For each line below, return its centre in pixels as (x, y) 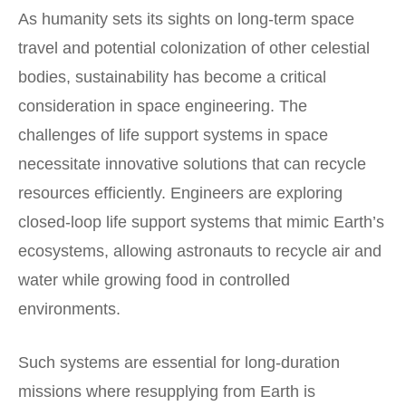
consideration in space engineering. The (163, 106)
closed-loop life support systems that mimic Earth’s (201, 222)
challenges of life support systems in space (173, 135)
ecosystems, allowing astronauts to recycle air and (200, 251)
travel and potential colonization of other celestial (194, 48)
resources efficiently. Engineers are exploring (180, 193)
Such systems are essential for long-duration (179, 363)
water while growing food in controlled (154, 280)
